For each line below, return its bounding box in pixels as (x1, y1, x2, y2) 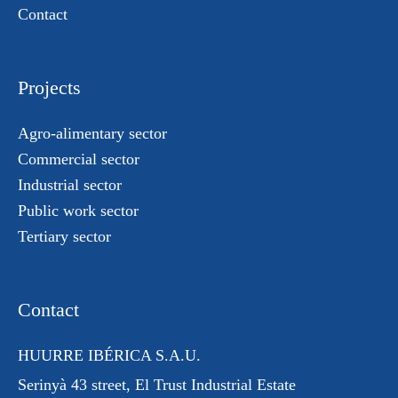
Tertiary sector (18, 227, 111, 245)
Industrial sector (18, 176, 122, 194)
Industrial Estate (187, 376, 296, 394)
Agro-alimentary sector (18, 124, 167, 142)
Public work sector (18, 202, 139, 219)
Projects (18, 76, 81, 99)
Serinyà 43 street (18, 376, 126, 394)
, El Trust (126, 376, 187, 394)
